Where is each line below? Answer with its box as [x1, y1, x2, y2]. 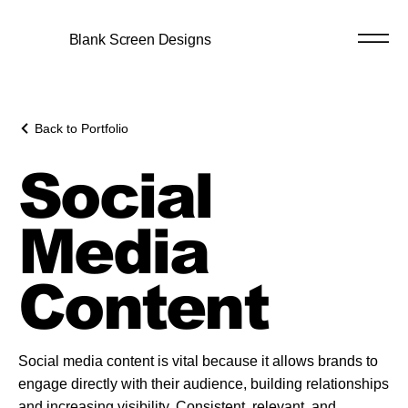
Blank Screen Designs [68, 31, 211, 48]
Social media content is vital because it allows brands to [18, 352, 378, 369]
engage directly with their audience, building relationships [18, 375, 389, 392]
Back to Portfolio [35, 120, 128, 136]
